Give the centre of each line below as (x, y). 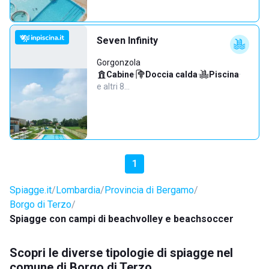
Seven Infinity (127, 41)
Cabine (120, 74)
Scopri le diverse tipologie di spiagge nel (121, 253)
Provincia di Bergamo (149, 190)
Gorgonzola (119, 62)
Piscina (224, 74)
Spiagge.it (31, 190)
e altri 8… (113, 86)
